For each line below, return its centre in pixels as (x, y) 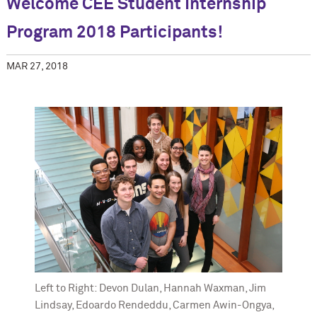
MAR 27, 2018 (37, 67)
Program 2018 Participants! (114, 33)
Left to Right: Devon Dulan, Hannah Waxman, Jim (150, 288)
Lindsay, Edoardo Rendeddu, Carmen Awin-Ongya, (154, 305)
